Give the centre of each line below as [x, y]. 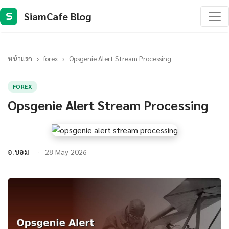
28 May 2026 [66, 152]
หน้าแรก [20, 58]
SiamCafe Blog [58, 16]
